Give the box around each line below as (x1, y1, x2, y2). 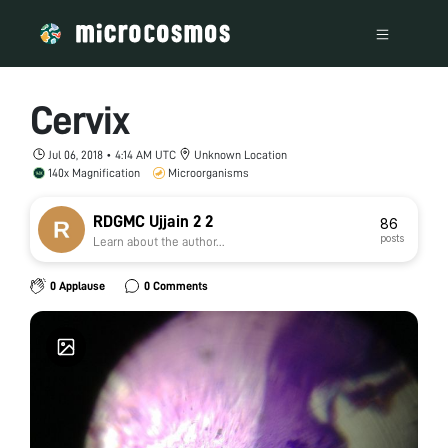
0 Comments (143, 280, 208, 292)
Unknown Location (194, 148, 287, 161)
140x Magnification (48, 166, 140, 179)
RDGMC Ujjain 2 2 (93, 213, 213, 230)
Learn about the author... (93, 235, 225, 248)
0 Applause (49, 280, 105, 292)
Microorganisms (168, 166, 249, 179)
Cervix (30, 100, 129, 141)
